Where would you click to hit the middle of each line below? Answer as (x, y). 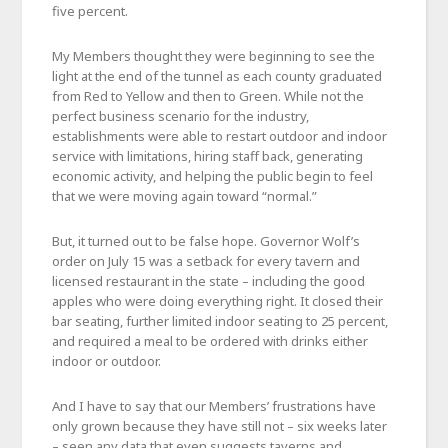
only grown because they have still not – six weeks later (220, 425)
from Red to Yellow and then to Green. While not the (208, 95)
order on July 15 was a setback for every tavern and (206, 260)
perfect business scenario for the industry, (181, 115)
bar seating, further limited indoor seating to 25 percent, (220, 320)
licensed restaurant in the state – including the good (209, 280)
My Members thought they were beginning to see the (214, 55)
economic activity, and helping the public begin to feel (213, 175)
